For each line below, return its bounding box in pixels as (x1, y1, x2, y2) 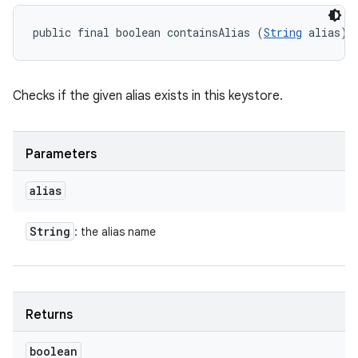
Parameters (26, 146, 97, 162)
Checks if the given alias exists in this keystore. (13, 88, 283, 104)
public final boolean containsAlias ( (33, 25, 264, 40)
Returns (26, 307, 73, 323)
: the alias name (74, 225, 156, 239)
